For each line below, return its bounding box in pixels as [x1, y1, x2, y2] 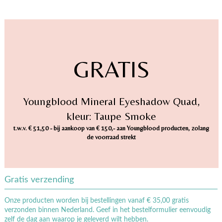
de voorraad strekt [87, 133, 136, 141]
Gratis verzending [4, 175, 74, 184]
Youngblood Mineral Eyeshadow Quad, [23, 95, 200, 108]
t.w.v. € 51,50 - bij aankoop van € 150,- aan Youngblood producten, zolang [13, 124, 210, 132]
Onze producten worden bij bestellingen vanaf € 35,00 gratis [4, 197, 189, 204]
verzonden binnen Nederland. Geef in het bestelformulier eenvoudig [4, 206, 211, 214]
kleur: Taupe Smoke [66, 110, 157, 122]
